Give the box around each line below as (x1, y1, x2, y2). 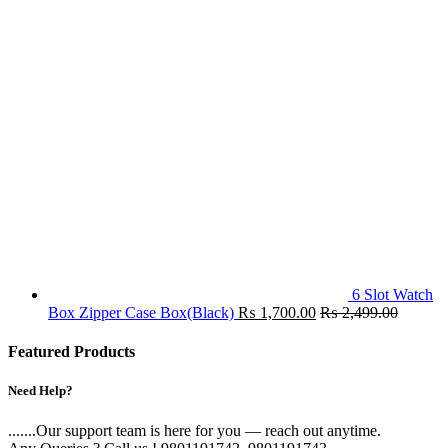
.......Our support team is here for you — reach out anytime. (8, 421, 381, 439)
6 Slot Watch (352, 285, 433, 303)
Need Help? (8, 383, 73, 399)
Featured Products (8, 343, 135, 361)
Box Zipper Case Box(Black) (48, 303, 234, 321)
